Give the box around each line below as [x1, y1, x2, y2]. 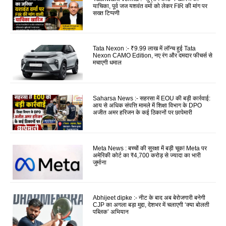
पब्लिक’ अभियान [93, 208, 129, 216]
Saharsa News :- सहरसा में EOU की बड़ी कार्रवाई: [93, 95, 211, 102]
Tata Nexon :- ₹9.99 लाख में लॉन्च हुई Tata [93, 45, 196, 52]
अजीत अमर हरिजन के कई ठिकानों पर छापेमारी [93, 109, 193, 117]
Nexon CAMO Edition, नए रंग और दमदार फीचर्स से [93, 52, 213, 60]
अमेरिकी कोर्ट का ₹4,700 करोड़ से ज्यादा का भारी [93, 151, 201, 159]
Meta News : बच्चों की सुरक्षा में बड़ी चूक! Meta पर [93, 144, 207, 152]
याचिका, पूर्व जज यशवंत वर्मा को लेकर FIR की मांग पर [93, 2, 208, 10]
